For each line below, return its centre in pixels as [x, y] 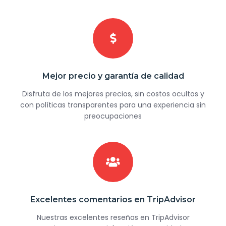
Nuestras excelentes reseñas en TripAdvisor [113, 218]
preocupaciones [113, 116]
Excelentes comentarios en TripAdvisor [113, 200]
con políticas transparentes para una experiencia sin [113, 105]
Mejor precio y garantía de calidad [113, 76]
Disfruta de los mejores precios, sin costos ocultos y [113, 94]
